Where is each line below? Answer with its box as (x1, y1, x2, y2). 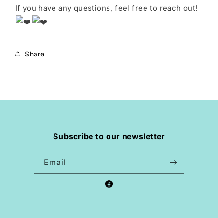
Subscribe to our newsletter (53, 131, 165, 141)
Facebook (104, 185, 138, 194)
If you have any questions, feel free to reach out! (15, 3, 200, 13)
